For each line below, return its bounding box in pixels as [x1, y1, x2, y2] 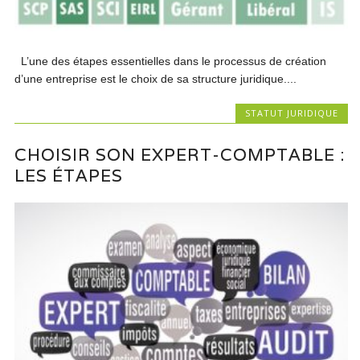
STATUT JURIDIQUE [244, 106, 338, 119]
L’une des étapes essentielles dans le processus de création [14, 54, 327, 67]
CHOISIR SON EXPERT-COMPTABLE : [14, 144, 346, 166]
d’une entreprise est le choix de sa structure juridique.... [14, 72, 297, 85]
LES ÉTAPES [14, 165, 124, 187]
